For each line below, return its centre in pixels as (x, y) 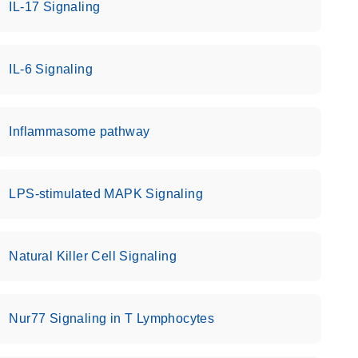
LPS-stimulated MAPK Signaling (106, 194)
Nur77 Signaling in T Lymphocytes (112, 318)
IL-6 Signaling (51, 69)
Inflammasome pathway (80, 131)
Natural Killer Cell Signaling (93, 256)
